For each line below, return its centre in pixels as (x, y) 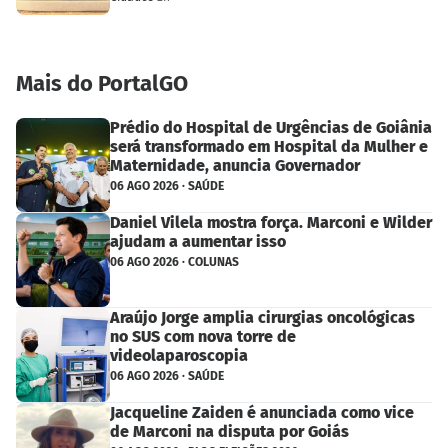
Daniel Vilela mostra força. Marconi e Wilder (271, 223)
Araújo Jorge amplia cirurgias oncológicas (262, 318)
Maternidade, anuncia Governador (235, 166)
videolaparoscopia (179, 356)
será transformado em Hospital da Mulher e (269, 147)
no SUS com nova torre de (203, 337)
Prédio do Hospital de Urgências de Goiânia (271, 128)
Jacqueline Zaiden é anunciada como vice (262, 413)
